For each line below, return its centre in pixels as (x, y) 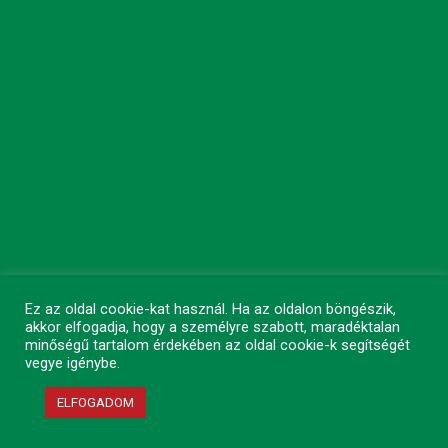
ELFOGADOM (95, 402)
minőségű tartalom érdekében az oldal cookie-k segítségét (217, 345)
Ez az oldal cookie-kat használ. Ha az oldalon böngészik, (210, 309)
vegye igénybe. (72, 363)
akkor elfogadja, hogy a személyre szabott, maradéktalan (212, 327)
